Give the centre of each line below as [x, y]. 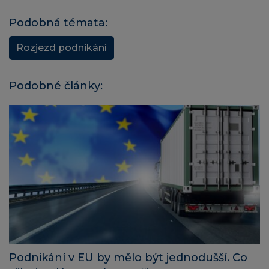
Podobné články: [56, 86]
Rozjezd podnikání [62, 47]
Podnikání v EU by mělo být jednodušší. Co [128, 258]
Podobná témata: [58, 23]
